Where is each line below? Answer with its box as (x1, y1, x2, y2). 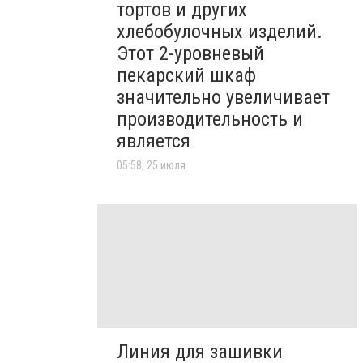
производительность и (117, 108, 303, 131)
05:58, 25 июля (117, 159, 186, 173)
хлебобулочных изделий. (117, 20, 322, 44)
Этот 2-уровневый (117, 42, 264, 66)
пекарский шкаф (117, 64, 256, 88)
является (117, 130, 190, 153)
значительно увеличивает (117, 86, 330, 109)
